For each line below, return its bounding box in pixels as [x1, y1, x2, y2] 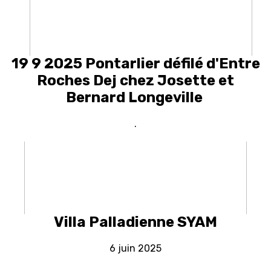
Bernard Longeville [65, 89, 206, 106]
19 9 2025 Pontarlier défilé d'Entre [11, 55, 260, 73]
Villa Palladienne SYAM [54, 214, 217, 231]
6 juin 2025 [109, 243, 162, 255]
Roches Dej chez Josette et [37, 72, 234, 90]
